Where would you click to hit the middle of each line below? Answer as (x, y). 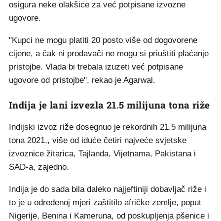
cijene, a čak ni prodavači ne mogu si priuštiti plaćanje (109, 54)
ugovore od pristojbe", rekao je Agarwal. (82, 80)
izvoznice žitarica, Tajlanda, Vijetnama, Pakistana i (102, 154)
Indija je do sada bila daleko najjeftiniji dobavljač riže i (108, 189)
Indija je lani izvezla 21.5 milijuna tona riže (110, 105)
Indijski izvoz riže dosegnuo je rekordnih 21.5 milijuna (108, 127)
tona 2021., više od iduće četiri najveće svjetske (98, 140)
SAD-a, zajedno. (39, 167)
